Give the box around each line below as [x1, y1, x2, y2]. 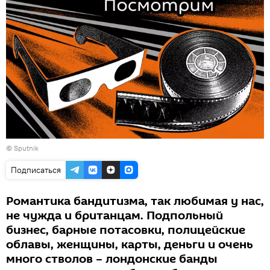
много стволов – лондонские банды [6, 250, 218, 268]
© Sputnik [6, 143, 39, 152]
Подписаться [11, 164, 61, 175]
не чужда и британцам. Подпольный [6, 207, 223, 224]
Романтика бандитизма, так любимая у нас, [6, 192, 264, 210]
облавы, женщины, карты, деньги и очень [6, 236, 253, 253]
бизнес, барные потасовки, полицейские [6, 221, 245, 239]
